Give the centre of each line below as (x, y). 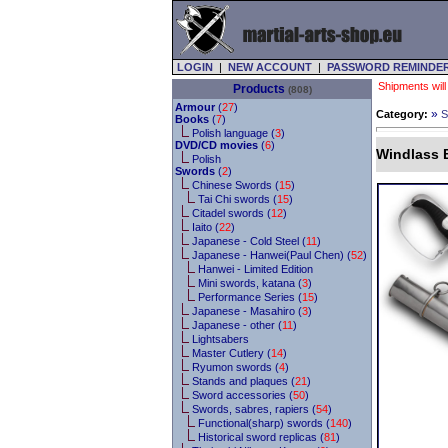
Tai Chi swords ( (237, 199)
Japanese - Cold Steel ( (249, 241)
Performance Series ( (250, 297)
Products (258, 89)
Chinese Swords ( (235, 185)
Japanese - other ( (237, 325)
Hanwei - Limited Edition (255, 269)
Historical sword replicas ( (261, 437)
